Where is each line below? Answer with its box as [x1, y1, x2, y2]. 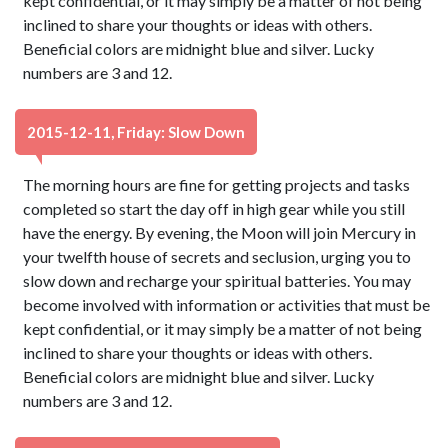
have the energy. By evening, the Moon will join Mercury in [23, 223, 417, 242]
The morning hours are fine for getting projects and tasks [23, 175, 411, 194]
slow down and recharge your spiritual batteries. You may [23, 271, 412, 290]
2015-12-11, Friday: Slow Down [27, 123, 245, 141]
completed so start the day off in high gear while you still [23, 199, 406, 218]
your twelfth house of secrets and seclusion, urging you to [23, 247, 412, 266]
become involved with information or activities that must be [23, 295, 431, 314]
